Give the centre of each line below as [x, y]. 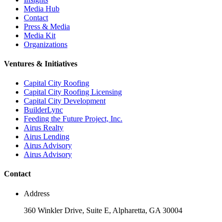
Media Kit [40, 35]
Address [37, 193]
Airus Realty [44, 128]
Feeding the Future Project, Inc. [73, 119]
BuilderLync [43, 110]
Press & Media [47, 26]
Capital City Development [65, 101]
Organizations [46, 44]
